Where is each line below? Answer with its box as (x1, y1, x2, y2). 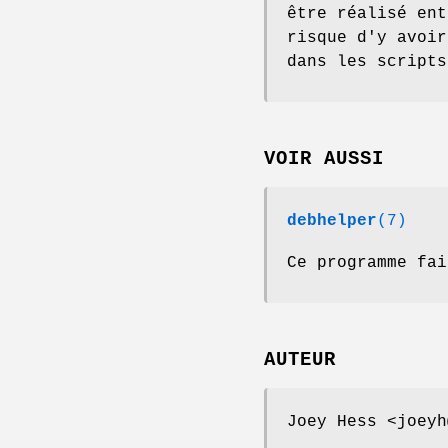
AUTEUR (264, 348, 336, 371)
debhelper (287, 211, 377, 230)
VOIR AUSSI (264, 147, 384, 170)
